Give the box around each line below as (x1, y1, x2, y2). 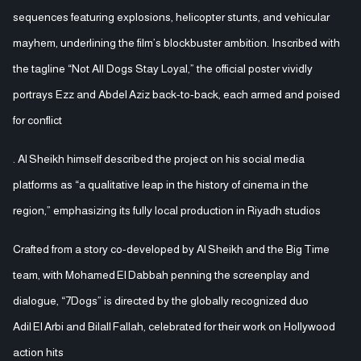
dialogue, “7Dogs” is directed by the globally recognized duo (13, 293, 309, 307)
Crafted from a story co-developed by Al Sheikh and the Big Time (13, 242, 330, 255)
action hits (13, 345, 64, 359)
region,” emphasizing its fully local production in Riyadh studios (13, 203, 321, 217)
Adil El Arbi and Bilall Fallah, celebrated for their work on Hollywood (13, 319, 335, 333)
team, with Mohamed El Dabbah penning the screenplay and (13, 268, 309, 281)
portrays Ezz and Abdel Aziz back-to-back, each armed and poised (13, 87, 340, 101)
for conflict (13, 113, 62, 127)
